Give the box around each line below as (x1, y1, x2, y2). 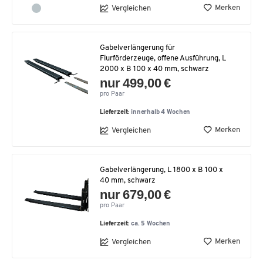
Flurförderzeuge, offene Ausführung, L (100, 55, 226, 62)
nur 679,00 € (100, 187, 171, 202)
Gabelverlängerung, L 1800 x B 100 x (100, 166, 223, 174)
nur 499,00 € (100, 76, 171, 90)
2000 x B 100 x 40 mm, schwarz (100, 65, 209, 73)
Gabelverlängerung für (100, 44, 175, 52)
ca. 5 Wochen (131, 221, 171, 227)
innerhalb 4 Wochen (131, 109, 191, 116)
